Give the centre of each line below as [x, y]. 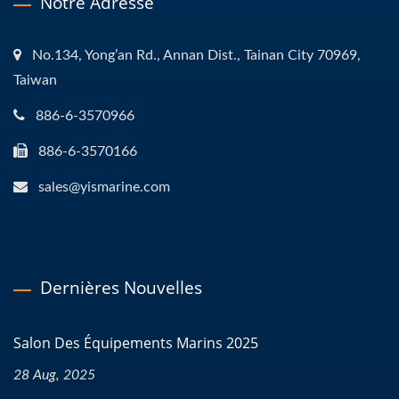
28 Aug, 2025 [54, 375]
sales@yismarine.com [104, 187]
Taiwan [35, 81]
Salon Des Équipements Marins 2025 [136, 343]
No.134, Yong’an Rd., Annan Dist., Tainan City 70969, [196, 56]
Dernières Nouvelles [121, 288]
